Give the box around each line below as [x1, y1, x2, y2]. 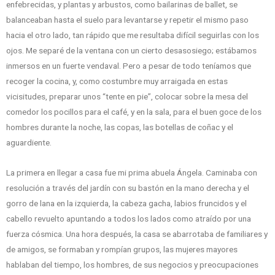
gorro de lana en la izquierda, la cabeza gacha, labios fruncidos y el [6, 198, 247, 209]
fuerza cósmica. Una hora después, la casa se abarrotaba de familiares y [6, 229, 268, 239]
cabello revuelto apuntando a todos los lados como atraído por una [6, 214, 251, 224]
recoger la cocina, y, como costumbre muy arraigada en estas [6, 76, 228, 87]
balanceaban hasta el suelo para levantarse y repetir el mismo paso [6, 15, 249, 25]
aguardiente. [6, 137, 52, 148]
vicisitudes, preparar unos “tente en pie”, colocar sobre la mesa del [6, 91, 248, 102]
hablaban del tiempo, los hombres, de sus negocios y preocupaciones [6, 260, 258, 270]
